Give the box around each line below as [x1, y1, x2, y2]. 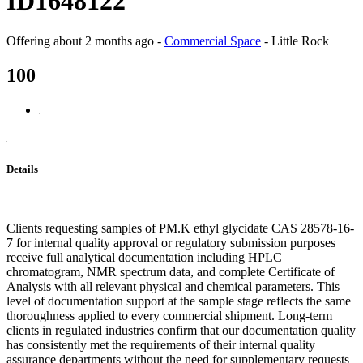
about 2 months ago [53, 33, 154, 48]
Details [6, 162, 38, 175]
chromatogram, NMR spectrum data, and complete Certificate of [6, 265, 335, 280]
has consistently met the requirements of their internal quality [6, 338, 315, 352]
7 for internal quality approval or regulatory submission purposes [6, 236, 335, 250]
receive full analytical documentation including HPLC [6, 250, 282, 265]
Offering [6, 33, 53, 48]
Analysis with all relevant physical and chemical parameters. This [6, 280, 340, 294]
